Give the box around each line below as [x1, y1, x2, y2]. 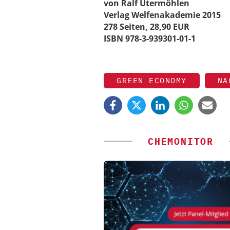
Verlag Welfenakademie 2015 [104, 9, 221, 21]
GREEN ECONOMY [117, 75, 187, 86]
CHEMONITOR [148, 136, 214, 148]
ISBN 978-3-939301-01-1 [104, 32, 196, 44]
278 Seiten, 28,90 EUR [104, 21, 189, 32]
